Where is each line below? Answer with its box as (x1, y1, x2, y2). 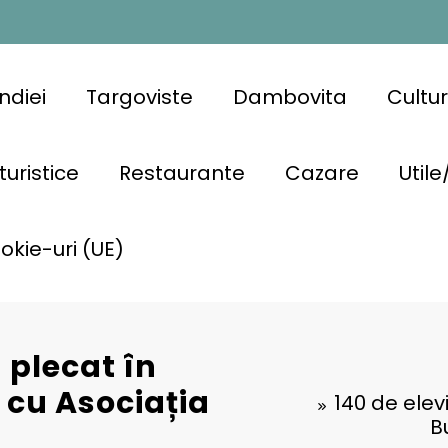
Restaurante (118, 158, 245, 187)
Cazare (284, 158, 359, 187)
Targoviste (85, 82, 193, 111)
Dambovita (232, 82, 347, 111)
